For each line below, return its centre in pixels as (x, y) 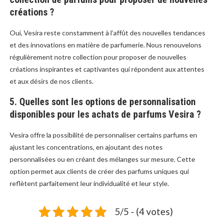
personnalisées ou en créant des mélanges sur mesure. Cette (102, 159)
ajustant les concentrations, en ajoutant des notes (86, 147)
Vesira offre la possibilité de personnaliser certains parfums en (103, 135)
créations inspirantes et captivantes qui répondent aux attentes (107, 69)
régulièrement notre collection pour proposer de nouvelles (98, 57)
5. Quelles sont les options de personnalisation (103, 102)
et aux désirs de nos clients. (52, 81)
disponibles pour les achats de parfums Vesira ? (105, 115)
